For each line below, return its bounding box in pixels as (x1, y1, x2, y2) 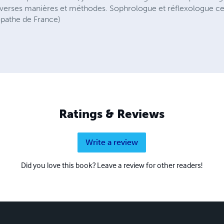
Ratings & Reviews (59, 106, 165, 121)
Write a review (85, 137, 138, 147)
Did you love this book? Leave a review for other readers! (21, 160, 203, 170)
